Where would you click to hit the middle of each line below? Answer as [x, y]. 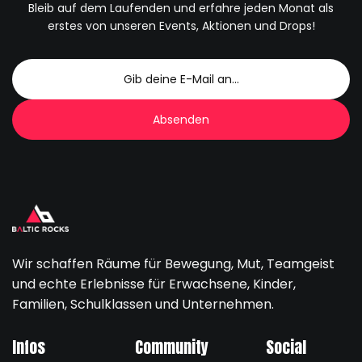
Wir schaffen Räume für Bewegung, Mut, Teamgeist [173, 264]
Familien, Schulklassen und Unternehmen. [143, 305]
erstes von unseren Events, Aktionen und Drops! [181, 26]
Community [171, 347]
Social [286, 347]
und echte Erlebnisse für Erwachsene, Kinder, [154, 284]
